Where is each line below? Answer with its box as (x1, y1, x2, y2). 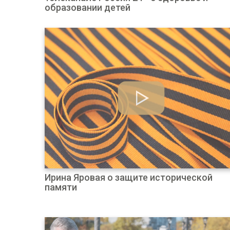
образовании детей (45, 2, 130, 13)
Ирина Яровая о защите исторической (45, 172, 213, 183)
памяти (45, 182, 77, 193)
